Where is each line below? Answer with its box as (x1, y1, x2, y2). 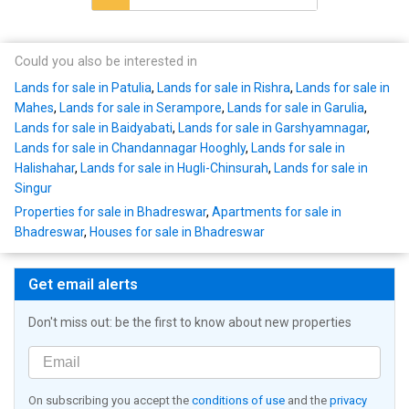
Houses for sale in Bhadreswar (89, 225, 265, 240)
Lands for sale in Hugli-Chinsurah (80, 161, 268, 176)
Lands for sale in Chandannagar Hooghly (15, 141, 246, 156)
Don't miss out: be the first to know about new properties (28, 315, 351, 330)
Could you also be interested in (15, 54, 197, 70)
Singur (15, 181, 52, 196)
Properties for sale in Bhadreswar (15, 204, 206, 220)
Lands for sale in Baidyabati (15, 121, 173, 136)
